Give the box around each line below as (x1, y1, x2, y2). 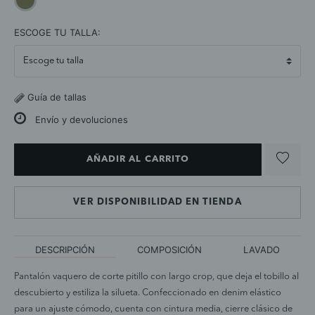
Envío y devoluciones (30, 113, 128, 125)
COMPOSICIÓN (136, 243, 202, 255)
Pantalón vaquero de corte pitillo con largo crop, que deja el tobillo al (14, 272, 299, 281)
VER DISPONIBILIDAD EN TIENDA (73, 198, 242, 207)
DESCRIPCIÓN (34, 243, 95, 255)
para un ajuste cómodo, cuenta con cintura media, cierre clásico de (14, 304, 292, 314)
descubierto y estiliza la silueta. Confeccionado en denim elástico (14, 288, 281, 297)
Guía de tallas (25, 91, 86, 103)
